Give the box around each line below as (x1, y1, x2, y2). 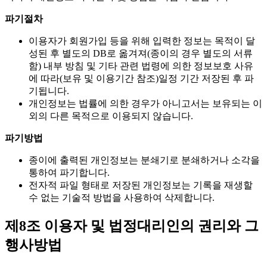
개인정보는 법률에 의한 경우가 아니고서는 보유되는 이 (29, 98, 262, 108)
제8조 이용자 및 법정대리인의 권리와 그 (5, 218, 259, 234)
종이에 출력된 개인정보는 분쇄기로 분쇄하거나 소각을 (29, 154, 260, 165)
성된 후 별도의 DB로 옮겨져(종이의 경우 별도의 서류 (29, 48, 253, 58)
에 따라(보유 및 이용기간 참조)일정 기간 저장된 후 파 (29, 73, 254, 83)
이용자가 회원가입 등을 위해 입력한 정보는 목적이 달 (29, 35, 255, 46)
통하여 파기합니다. (29, 167, 110, 178)
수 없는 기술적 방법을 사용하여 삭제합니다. (29, 192, 215, 203)
